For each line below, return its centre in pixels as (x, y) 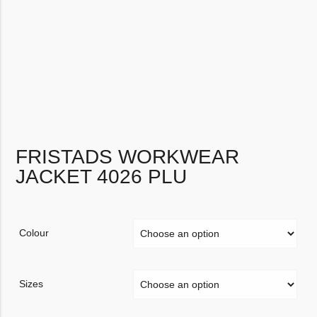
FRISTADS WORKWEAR (128, 156)
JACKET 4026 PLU (102, 176)
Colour (34, 232)
